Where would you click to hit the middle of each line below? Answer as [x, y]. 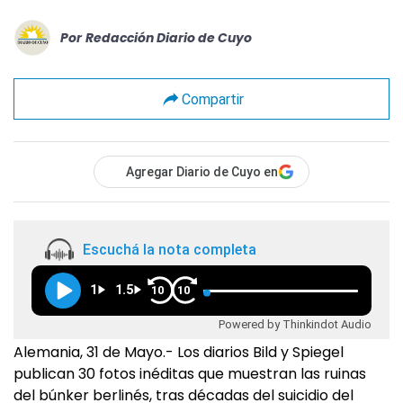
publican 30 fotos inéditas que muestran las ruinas [190, 374]
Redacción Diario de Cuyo [169, 37]
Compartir [212, 99]
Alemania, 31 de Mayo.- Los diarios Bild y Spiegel [179, 353]
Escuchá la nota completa [170, 249]
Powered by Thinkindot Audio [295, 325]
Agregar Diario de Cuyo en [202, 172]
